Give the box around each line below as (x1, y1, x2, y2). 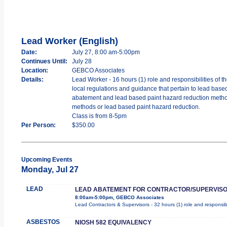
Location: (21, 66, 48, 74)
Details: (21, 75, 44, 83)
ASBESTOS (26, 218, 60, 225)
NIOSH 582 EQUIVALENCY (74, 218, 152, 226)
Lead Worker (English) (21, 35, 118, 46)
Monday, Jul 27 (21, 165, 79, 174)
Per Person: (21, 121, 56, 129)
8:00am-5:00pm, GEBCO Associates (74, 194, 164, 200)
